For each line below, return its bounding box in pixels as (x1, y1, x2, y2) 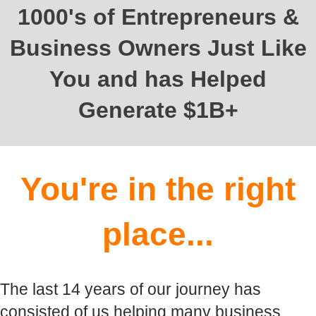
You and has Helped (49, 66, 267, 92)
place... (102, 216, 214, 253)
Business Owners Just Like (9, 35, 307, 61)
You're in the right (20, 171, 296, 208)
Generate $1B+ (78, 97, 238, 123)
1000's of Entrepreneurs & (17, 4, 299, 30)
